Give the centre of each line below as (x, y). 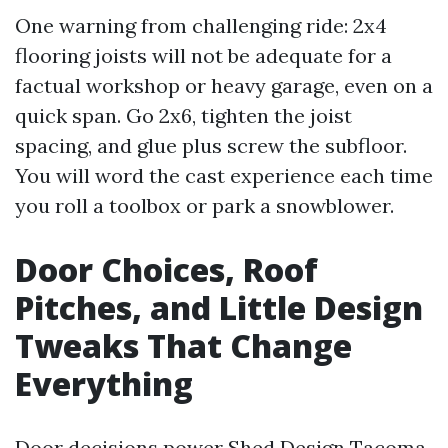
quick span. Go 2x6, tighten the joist (183, 115)
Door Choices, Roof (166, 269)
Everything (104, 383)
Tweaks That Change (183, 345)
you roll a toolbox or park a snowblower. (204, 205)
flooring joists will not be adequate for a (203, 55)
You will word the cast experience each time (224, 175)
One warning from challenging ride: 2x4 (201, 25)
